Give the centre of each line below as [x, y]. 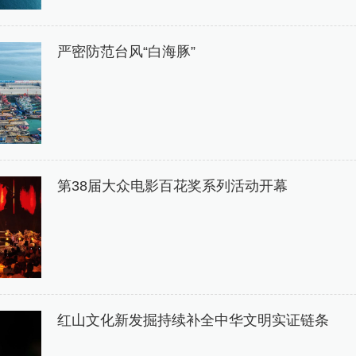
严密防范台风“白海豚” [126, 52]
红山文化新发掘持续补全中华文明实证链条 [193, 320]
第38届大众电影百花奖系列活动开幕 [172, 186]
